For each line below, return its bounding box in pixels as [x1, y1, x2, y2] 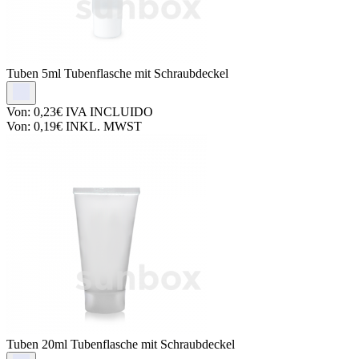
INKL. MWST [63, 119, 142, 133]
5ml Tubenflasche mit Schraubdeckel [42, 66, 228, 80]
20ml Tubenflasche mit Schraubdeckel [42, 337, 235, 351]
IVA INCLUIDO [63, 104, 153, 119]
